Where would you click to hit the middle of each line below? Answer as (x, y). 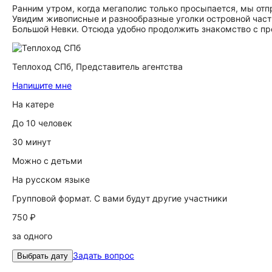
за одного (32, 236)
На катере (33, 104)
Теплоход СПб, (44, 66)
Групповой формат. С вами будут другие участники (120, 198)
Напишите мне (42, 85)
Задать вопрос (104, 255)
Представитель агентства (129, 66)
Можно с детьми (47, 161)
